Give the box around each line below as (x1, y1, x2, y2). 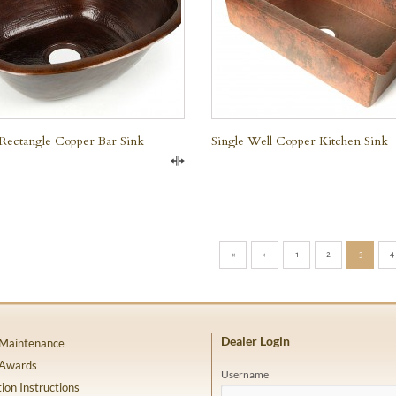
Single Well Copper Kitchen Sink (211, 133, 388, 150)
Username (221, 367, 269, 381)
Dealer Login (221, 333, 290, 349)
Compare (185, 159, 236, 174)
